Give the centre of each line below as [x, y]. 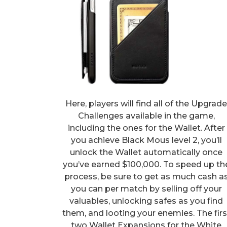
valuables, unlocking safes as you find [146, 201]
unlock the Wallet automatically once [146, 152]
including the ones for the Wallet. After [146, 128]
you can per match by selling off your [146, 188]
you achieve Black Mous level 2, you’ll [146, 140]
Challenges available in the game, [146, 116]
